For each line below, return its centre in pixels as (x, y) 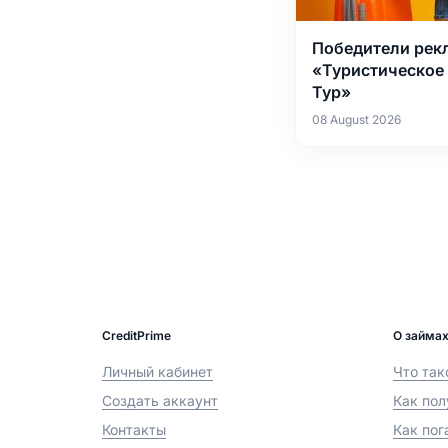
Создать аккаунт (160, 400)
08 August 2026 (356, 119)
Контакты (134, 429)
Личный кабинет (157, 371)
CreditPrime (136, 335)
